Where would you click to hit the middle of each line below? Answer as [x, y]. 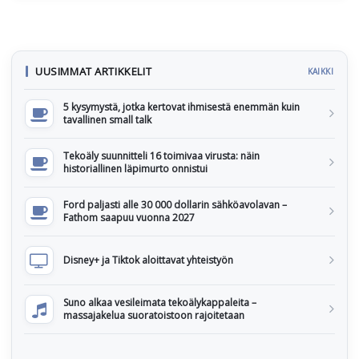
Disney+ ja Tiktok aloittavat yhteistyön [148, 260]
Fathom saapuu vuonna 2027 [129, 218]
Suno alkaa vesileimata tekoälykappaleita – [160, 303]
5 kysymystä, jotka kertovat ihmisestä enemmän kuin [182, 107]
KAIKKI [320, 71]
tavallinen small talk [107, 120]
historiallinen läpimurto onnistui [135, 169]
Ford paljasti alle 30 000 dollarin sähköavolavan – [175, 205]
